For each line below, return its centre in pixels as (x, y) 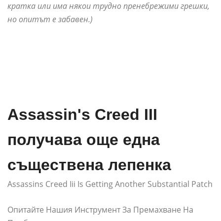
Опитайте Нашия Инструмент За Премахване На (100, 210)
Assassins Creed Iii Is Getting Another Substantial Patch (110, 184)
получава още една (84, 140)
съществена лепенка (89, 165)
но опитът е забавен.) (50, 19)
